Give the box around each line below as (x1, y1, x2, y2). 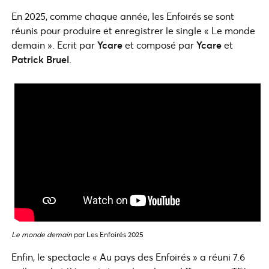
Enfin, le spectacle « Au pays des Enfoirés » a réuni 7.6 (11, 250, 245, 264)
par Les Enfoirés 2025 (72, 230, 144, 240)
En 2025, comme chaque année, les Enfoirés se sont (11, 9, 234, 22)
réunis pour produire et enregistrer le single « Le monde (11, 23, 255, 37)
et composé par (125, 38, 194, 51)
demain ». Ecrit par (11, 38, 97, 51)
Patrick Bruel (11, 52, 69, 65)
